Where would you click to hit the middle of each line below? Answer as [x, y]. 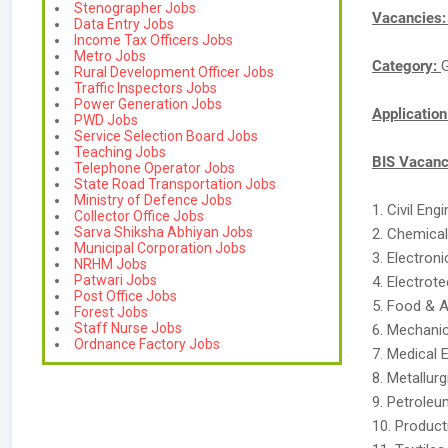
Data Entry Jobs [124, 24]
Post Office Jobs [125, 296]
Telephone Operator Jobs [154, 168]
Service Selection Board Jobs [166, 136]
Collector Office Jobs [139, 216]
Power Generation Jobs [148, 104]
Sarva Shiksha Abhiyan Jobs [163, 232]
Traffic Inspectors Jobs [145, 88]
